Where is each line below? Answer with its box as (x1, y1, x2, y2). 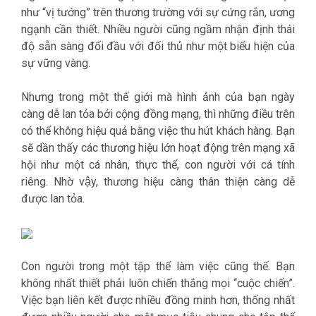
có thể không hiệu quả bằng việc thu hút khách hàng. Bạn (21, 124, 295, 138)
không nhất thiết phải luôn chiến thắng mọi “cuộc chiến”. (21, 276, 295, 290)
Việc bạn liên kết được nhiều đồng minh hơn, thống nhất (21, 293, 295, 307)
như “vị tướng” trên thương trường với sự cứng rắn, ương (21, 6, 295, 19)
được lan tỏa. (21, 192, 87, 205)
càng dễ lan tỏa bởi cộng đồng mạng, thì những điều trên (21, 107, 295, 121)
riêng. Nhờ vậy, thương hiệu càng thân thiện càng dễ (21, 175, 295, 188)
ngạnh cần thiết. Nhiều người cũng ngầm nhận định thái (21, 23, 295, 36)
